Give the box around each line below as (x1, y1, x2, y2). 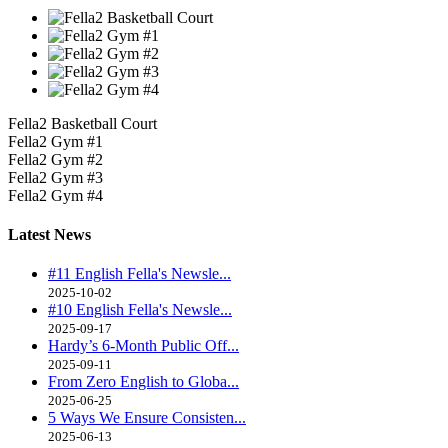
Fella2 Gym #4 (8, 186, 103, 204)
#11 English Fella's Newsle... (48, 265, 231, 283)
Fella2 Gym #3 (8, 168, 103, 186)
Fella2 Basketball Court (8, 114, 157, 132)
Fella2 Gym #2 (8, 150, 103, 168)
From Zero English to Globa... (48, 373, 239, 391)
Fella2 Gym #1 (8, 132, 103, 150)
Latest (8, 226, 54, 244)
